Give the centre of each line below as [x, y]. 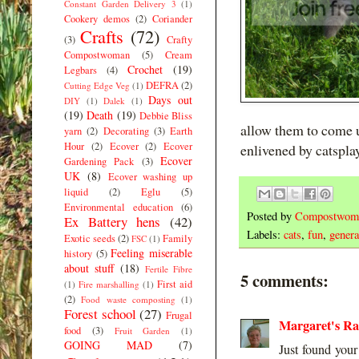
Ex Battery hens [113, 221]
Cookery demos [97, 18]
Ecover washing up [150, 176]
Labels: [265, 234]
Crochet [145, 69]
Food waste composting [128, 299]
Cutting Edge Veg [97, 85]
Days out [171, 99]
